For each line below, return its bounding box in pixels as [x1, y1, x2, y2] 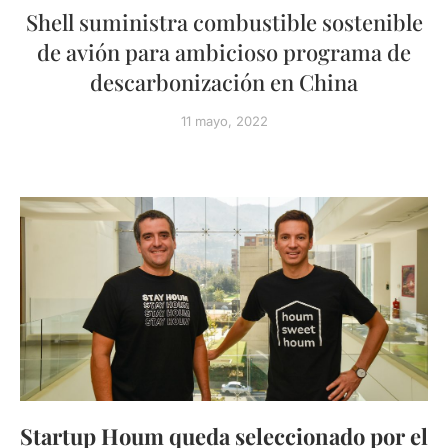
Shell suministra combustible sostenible [25, 7, 423, 37]
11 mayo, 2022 [180, 113, 268, 129]
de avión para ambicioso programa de [37, 37, 411, 67]
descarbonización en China [90, 67, 358, 97]
